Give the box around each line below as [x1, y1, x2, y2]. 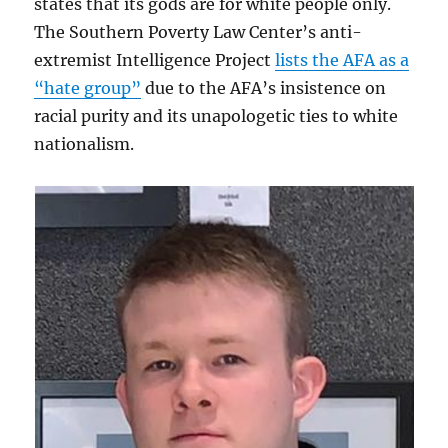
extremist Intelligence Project [34, 50, 276, 71]
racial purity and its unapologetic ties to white [34, 106, 399, 127]
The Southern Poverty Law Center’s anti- [34, 22, 363, 43]
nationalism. [34, 134, 135, 155]
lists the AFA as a [275, 50, 410, 71]
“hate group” [34, 78, 142, 99]
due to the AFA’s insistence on [141, 78, 387, 99]
